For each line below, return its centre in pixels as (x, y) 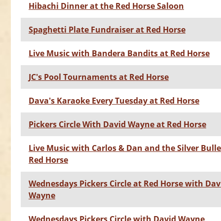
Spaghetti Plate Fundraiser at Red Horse (107, 30)
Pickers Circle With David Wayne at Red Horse (117, 125)
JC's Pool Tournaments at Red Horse (99, 77)
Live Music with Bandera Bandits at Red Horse (119, 54)
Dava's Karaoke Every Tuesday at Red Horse (114, 101)
